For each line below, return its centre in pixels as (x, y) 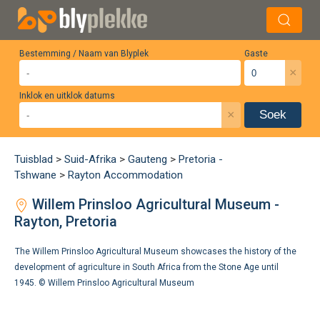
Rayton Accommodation (125, 175)
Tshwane (35, 175)
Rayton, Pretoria (66, 221)
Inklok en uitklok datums (67, 96)
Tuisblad (34, 159)
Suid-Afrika (90, 159)
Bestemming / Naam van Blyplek (84, 54)
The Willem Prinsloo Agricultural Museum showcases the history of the (156, 251)
